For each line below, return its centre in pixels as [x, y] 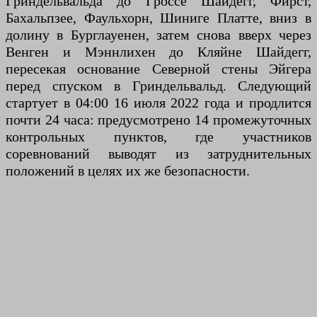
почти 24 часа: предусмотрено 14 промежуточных [158, 120]
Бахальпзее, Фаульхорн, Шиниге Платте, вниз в [158, 18]
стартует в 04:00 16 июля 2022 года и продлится [158, 103]
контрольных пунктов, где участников [158, 137]
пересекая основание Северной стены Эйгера [158, 69]
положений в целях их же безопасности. [128, 171]
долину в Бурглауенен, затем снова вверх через [158, 35]
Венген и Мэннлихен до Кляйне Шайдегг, [158, 52]
